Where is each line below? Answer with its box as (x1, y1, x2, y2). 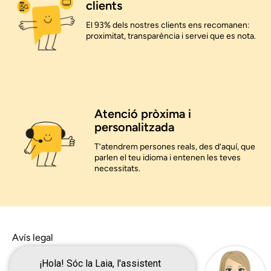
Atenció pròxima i (94, 106, 192, 121)
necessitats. (94, 163, 141, 174)
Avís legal (12, 232, 53, 244)
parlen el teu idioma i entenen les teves (94, 152, 241, 163)
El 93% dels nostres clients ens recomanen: (86, 19, 250, 30)
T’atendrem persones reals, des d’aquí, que (94, 141, 256, 152)
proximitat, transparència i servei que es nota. (86, 30, 256, 41)
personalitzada (94, 119, 175, 134)
